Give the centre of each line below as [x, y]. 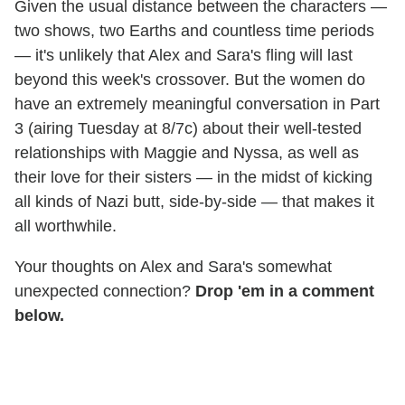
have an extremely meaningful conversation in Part [197, 104]
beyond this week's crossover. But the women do [190, 79]
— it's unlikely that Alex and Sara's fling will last [184, 55]
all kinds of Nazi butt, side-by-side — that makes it [194, 201]
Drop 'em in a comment [285, 291]
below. [39, 315]
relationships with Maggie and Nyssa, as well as [187, 152]
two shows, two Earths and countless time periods [194, 30]
